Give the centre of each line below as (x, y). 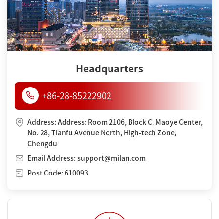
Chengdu (42, 144)
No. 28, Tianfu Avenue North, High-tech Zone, (102, 133)
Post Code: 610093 (58, 173)
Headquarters (109, 69)
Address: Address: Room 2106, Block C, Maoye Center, (115, 122)
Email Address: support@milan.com (87, 159)
